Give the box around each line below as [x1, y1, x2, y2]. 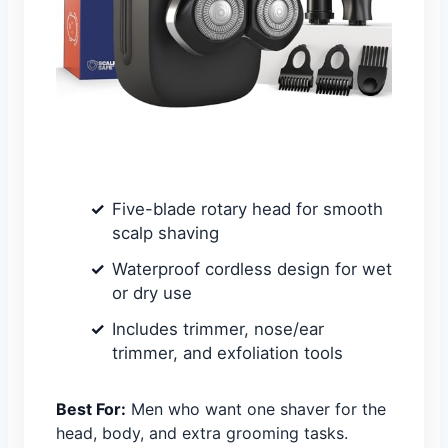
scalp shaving [112, 222, 219, 243]
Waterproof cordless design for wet [112, 258, 392, 279]
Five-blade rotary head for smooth [112, 198, 383, 219]
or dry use [112, 282, 192, 303]
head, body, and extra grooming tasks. [56, 422, 348, 443]
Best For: [56, 398, 126, 419]
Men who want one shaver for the [126, 398, 386, 419]
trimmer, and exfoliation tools [112, 342, 343, 363]
